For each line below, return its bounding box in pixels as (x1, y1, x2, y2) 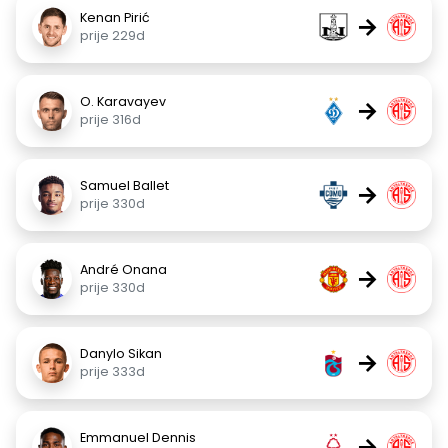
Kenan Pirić (80, 9, 150, 26)
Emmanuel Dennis (80, 429, 196, 446)
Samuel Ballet (80, 177, 169, 194)
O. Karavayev (80, 93, 166, 110)
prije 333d (80, 363, 145, 380)
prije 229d (80, 27, 145, 44)
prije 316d (80, 111, 141, 128)
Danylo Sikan (80, 345, 162, 362)
